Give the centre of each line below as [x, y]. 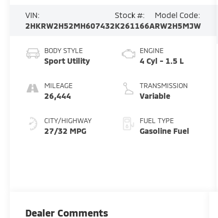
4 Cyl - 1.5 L [162, 61]
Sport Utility [67, 61]
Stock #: [130, 15]
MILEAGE [59, 86]
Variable [155, 96]
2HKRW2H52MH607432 [70, 26]
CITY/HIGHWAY [68, 121]
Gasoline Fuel [164, 131]
